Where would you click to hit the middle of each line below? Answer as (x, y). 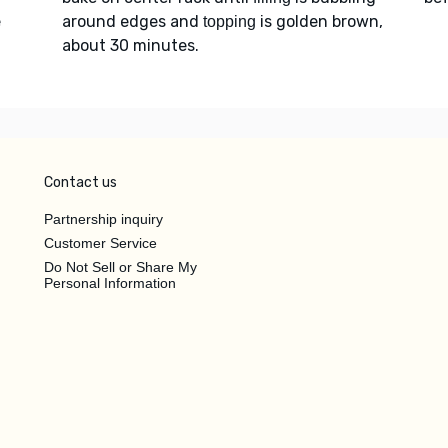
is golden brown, (319, 21)
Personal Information (110, 282)
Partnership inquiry (103, 218)
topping (229, 21)
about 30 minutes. (130, 45)
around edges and (132, 21)
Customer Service (100, 242)
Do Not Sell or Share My (120, 266)
